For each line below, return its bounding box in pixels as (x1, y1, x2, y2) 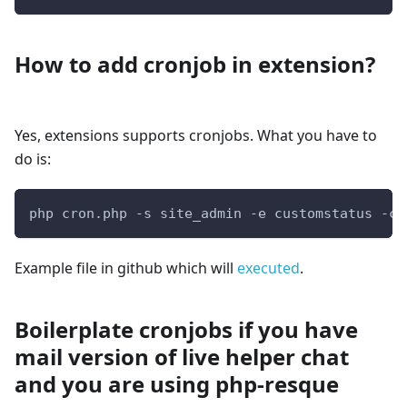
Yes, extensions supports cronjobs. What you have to (15, 125, 377, 146)
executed (237, 258, 300, 279)
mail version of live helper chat (15, 342, 349, 372)
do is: (15, 149, 51, 170)
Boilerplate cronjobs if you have (15, 314, 358, 345)
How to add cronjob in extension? (15, 49, 375, 80)
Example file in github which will (15, 258, 237, 279)
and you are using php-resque (15, 369, 339, 400)
